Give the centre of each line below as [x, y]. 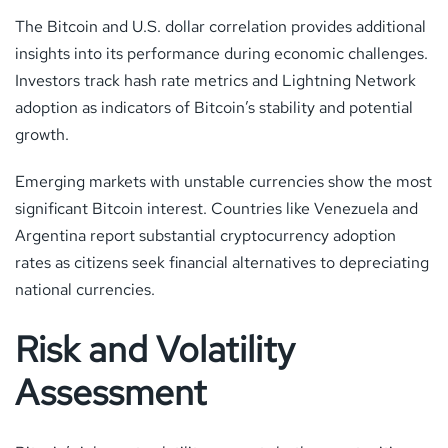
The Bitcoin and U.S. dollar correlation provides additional [220, 26]
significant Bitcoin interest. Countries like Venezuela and [216, 208]
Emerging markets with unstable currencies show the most [223, 181]
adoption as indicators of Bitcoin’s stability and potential [214, 107]
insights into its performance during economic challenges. [221, 53]
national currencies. [85, 289]
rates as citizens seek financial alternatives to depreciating [222, 262]
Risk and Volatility [155, 349]
